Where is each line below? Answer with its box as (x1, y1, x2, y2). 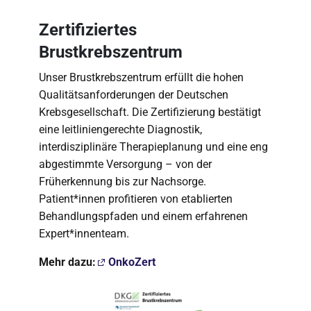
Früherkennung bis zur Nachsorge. (39, 174, 206, 188)
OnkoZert (108, 255, 155, 269)
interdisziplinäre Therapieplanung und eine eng (39, 140, 268, 153)
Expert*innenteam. (39, 226, 129, 240)
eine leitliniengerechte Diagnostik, (39, 122, 202, 136)
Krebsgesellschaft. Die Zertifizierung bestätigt (39, 105, 261, 119)
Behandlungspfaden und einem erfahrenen (39, 209, 248, 223)
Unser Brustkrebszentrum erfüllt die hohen (39, 70, 244, 84)
